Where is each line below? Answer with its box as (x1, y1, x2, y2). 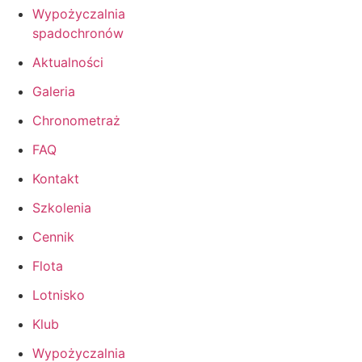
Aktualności (32, 53, 103, 70)
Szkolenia (32, 199, 91, 216)
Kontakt (32, 170, 79, 187)
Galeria (32, 82, 75, 99)
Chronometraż (32, 112, 120, 128)
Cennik (32, 228, 74, 245)
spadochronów (32, 24, 124, 41)
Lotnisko (32, 286, 85, 303)
